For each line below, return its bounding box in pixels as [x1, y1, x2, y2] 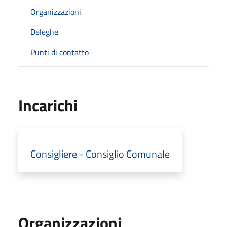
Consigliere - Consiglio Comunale [30, 145, 170, 162]
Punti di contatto [30, 46, 89, 58]
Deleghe [30, 25, 58, 38]
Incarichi [18, 93, 78, 118]
